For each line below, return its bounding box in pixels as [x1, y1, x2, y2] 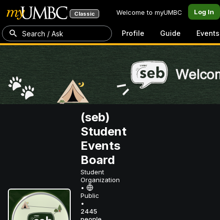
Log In [194, 8, 214, 16]
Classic [74, 10, 95, 17]
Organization [81, 176, 120, 184]
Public [81, 192, 99, 199]
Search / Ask [22, 29, 63, 38]
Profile [122, 29, 144, 37]
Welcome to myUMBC [116, 8, 182, 16]
